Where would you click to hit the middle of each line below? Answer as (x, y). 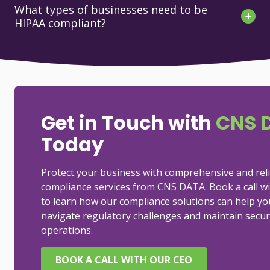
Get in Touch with (128, 123)
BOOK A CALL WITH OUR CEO (124, 259)
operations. (67, 231)
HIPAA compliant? (62, 23)
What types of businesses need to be (111, 10)
